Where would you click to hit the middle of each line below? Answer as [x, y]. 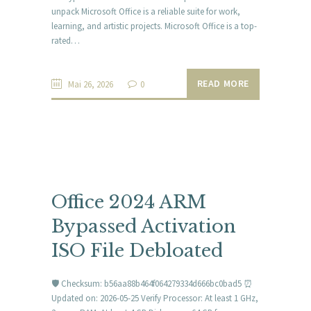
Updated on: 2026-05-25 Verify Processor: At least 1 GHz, [155, 299]
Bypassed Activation [144, 226]
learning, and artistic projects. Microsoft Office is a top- [154, 26]
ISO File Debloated [137, 250]
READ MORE [223, 83]
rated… [66, 40]
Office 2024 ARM [129, 202]
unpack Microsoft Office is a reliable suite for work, [146, 11]
